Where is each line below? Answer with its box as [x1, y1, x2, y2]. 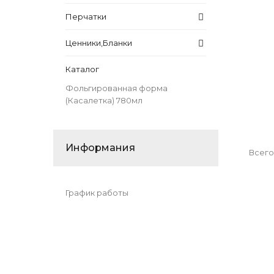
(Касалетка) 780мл [65, 95, 143, 105]
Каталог [65, 64, 99, 74]
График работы [65, 188, 128, 198]
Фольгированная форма [65, 83, 168, 93]
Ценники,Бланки [65, 38, 132, 48]
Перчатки [65, 12, 106, 21]
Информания [65, 142, 135, 154]
